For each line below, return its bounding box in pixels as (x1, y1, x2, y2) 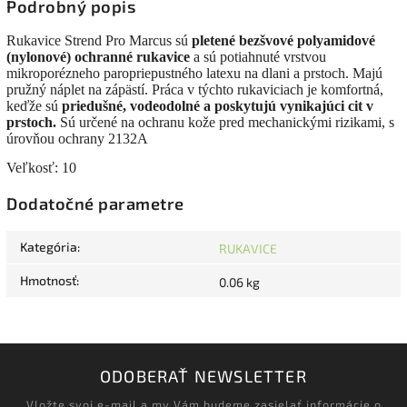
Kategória (20, 238, 77, 254)
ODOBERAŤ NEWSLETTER (100, 365, 307, 386)
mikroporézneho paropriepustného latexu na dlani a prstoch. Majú (6, 65, 382, 82)
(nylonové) (6, 49, 71, 65)
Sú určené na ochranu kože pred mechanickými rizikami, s (56, 114, 394, 131)
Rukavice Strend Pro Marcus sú (6, 33, 192, 49)
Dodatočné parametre (6, 193, 184, 213)
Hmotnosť (20, 272, 76, 288)
